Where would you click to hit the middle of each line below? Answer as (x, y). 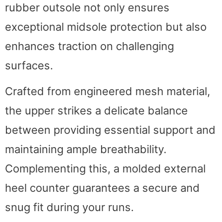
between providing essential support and (110, 130)
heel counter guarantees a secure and (102, 188)
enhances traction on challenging (89, 46)
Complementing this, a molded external (105, 168)
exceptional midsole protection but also (106, 27)
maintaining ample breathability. (86, 149)
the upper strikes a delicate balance (96, 110)
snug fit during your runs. (69, 207)
